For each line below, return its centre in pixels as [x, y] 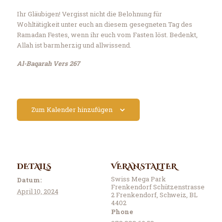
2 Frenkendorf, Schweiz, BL [154, 195]
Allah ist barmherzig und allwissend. [74, 45]
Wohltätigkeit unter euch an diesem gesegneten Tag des [104, 24]
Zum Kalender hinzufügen [72, 109]
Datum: [29, 180]
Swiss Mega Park [139, 179]
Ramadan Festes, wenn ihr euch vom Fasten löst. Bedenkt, [107, 34]
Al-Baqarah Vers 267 [48, 63]
